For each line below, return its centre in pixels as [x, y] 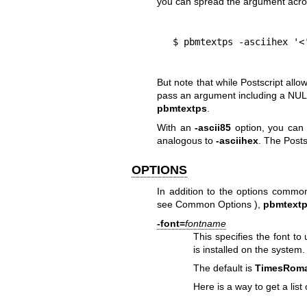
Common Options [213, 205]
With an [176, 127]
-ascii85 [213, 127]
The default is [224, 268]
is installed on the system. [249, 249]
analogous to [186, 140]
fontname [205, 223]
